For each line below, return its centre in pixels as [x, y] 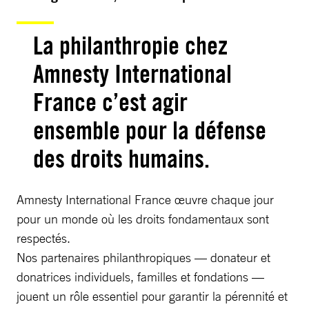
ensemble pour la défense [150, 130]
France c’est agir [110, 102]
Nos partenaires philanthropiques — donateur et [143, 257]
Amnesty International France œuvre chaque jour [145, 199]
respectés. [43, 238]
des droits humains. [121, 159]
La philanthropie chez [130, 46]
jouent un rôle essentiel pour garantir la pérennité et [152, 296]
